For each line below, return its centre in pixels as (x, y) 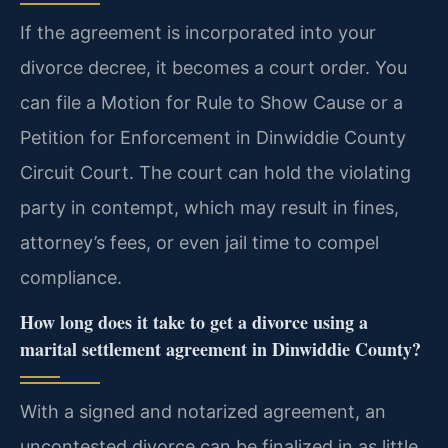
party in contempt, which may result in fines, (209, 207)
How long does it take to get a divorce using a (194, 321)
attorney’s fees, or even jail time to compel (199, 242)
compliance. (71, 277)
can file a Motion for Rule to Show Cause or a (211, 102)
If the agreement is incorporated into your (198, 32)
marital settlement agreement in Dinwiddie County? (220, 348)
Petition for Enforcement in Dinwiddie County (213, 137)
